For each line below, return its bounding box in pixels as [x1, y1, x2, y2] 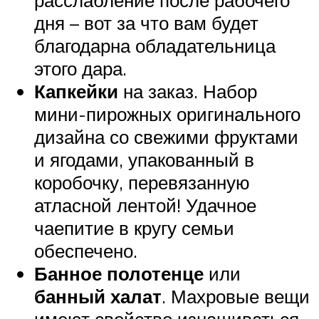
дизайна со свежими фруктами [34, 125, 298, 149]
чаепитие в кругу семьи [34, 216, 234, 240]
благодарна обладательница [34, 34, 276, 58]
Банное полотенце [34, 262, 204, 286]
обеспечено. [34, 239, 137, 263]
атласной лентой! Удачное [34, 194, 256, 217]
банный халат [34, 285, 162, 308]
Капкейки [34, 80, 118, 103]
